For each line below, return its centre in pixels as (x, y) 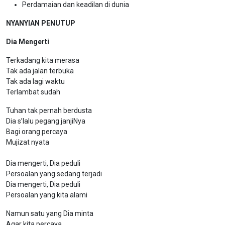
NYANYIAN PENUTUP (41, 23)
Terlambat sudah (33, 92)
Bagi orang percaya (37, 132)
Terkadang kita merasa (43, 60)
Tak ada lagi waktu (35, 81)
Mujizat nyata (28, 142)
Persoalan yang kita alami (47, 195)
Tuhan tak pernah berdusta (49, 110)
